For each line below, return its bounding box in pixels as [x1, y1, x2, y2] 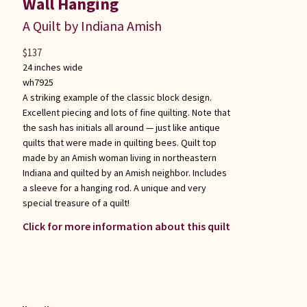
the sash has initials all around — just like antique [22, 121, 220, 134]
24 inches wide [22, 61, 83, 74]
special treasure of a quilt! [22, 197, 130, 210]
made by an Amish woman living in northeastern [22, 151, 217, 164]
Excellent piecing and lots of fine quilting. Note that [22, 106, 230, 119]
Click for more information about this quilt [22, 219, 230, 234]
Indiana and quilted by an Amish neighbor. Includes [22, 167, 227, 180]
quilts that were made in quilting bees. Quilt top [22, 136, 217, 149]
